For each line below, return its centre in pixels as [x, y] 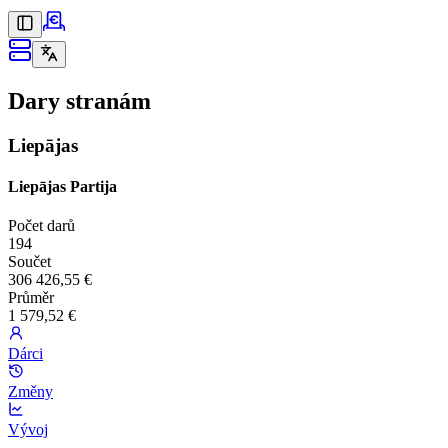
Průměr [31, 298]
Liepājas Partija [62, 187]
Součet [29, 262]
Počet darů [41, 226]
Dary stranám [79, 100]
